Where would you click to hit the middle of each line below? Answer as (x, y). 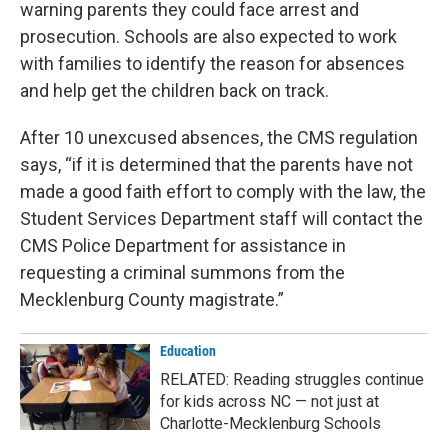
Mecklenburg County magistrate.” (152, 300)
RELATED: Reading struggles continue (292, 380)
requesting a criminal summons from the (182, 273)
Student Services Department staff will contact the (221, 219)
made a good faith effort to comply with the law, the (223, 192)
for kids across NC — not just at (269, 402)
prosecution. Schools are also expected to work (208, 37)
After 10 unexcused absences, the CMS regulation (219, 138)
